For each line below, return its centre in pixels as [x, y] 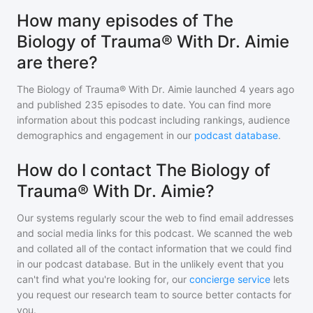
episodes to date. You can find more [187, 104]
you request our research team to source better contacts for [154, 294]
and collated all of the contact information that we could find [154, 248]
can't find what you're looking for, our [102, 279]
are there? [57, 63]
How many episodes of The [125, 21]
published [58, 104]
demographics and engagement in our [105, 135]
